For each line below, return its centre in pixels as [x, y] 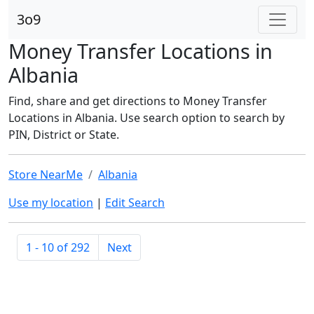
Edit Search [135, 203]
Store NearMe [46, 175]
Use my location [51, 203]
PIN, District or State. [64, 135]
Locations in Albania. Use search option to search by [146, 118]
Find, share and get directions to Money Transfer [138, 101]
